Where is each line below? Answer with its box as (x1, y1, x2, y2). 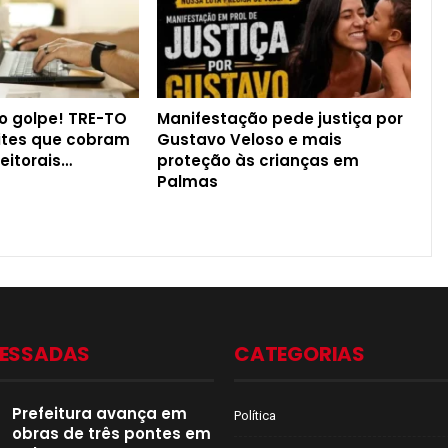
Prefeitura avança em (12, 403, 187, 425)
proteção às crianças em (157, 150, 360, 172)
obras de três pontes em (12, 423, 211, 445)
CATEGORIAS (234, 340, 365, 369)
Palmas (157, 171, 219, 193)
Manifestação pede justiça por (157, 108, 404, 130)
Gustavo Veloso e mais (157, 129, 343, 151)
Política (234, 408, 276, 424)
